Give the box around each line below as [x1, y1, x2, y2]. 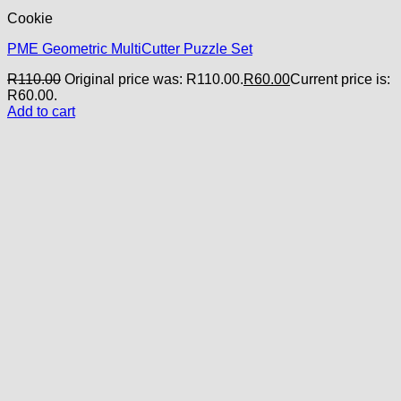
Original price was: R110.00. [64, 71, 243, 87]
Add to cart [7, 103, 75, 119]
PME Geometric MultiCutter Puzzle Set [7, 40, 252, 56]
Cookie [7, 10, 53, 26]
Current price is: [290, 71, 390, 87]
